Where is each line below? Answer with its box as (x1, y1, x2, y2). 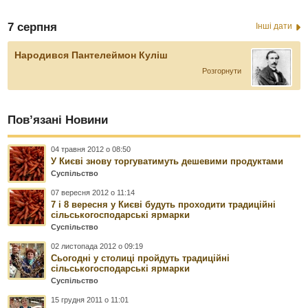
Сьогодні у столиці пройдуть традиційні (51, 252, 230, 263)
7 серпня (8, 20, 58, 34)
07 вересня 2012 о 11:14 (51, 188, 135, 197)
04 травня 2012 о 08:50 (51, 144, 131, 153)
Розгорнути (201, 66, 241, 75)
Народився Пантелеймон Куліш (14, 49, 168, 60)
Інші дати (255, 21, 292, 31)
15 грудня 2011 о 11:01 (51, 295, 129, 304)
